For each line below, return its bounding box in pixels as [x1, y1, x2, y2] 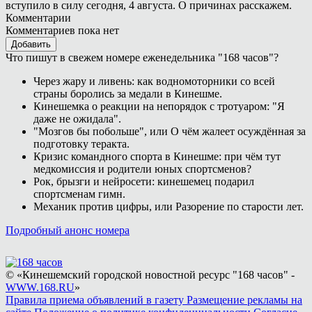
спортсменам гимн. [33, 187, 125, 200]
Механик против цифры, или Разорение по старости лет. [33, 200, 304, 212]
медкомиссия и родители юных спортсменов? [33, 162, 251, 175]
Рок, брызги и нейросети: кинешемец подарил [33, 175, 254, 187]
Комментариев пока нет [6, 24, 119, 36]
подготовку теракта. [33, 137, 130, 150]
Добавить [11, 38, 51, 49]
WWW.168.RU [6, 281, 75, 293]
